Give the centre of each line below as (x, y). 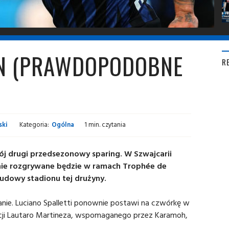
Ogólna (63, 124)
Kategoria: (34, 124)
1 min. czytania (105, 124)
